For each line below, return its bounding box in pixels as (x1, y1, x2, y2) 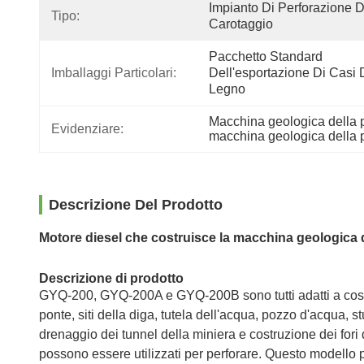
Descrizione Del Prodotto (49, 197, 223, 213)
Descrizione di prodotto (39, 271, 184, 285)
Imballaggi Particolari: (51, 66, 176, 80)
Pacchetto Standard (209, 50, 323, 63)
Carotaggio (209, 17, 273, 31)
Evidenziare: (51, 122, 123, 136)
